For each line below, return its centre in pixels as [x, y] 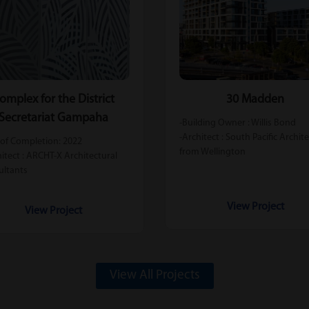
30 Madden [256, 99]
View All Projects [154, 275]
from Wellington [212, 152]
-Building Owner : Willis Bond [238, 123]
